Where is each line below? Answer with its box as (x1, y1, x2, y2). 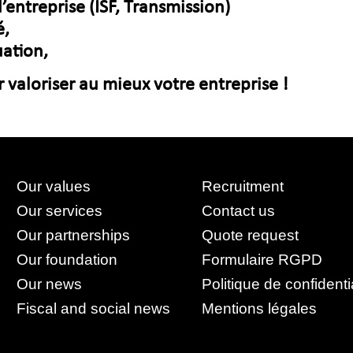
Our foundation (17, 251, 118, 268)
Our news (17, 275, 83, 292)
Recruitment (202, 177, 284, 195)
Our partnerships (17, 226, 131, 243)
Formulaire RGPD (202, 251, 323, 268)
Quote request (202, 226, 299, 243)
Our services (17, 202, 103, 219)
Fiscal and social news (17, 299, 203, 317)
